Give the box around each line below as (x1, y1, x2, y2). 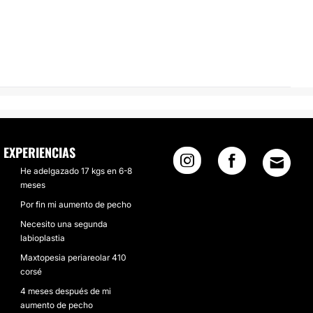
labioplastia (20, 233, 65, 243)
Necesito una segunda (20, 219, 108, 229)
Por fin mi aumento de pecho (20, 199, 131, 210)
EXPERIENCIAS (3, 143, 75, 161)
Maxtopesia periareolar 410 (20, 252, 126, 263)
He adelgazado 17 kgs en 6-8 (20, 166, 132, 176)
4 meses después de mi (20, 286, 111, 296)
